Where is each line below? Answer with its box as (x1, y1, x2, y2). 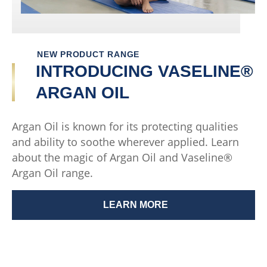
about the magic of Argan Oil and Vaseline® (12, 150, 232, 165)
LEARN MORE (103, 200, 168, 210)
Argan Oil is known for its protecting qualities (12, 119, 238, 134)
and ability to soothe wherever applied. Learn (12, 135, 239, 150)
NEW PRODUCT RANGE (37, 49, 140, 60)
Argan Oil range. (12, 166, 93, 181)
